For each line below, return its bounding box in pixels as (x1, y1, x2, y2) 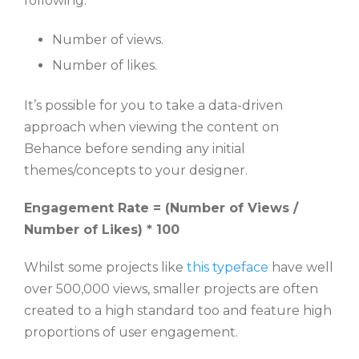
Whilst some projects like (24, 260, 187, 276)
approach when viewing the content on (24, 119, 279, 135)
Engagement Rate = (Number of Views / (24, 200, 298, 216)
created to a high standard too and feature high (24, 303, 332, 319)
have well (268, 260, 333, 276)
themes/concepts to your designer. (24, 163, 248, 179)
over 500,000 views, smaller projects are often (24, 281, 318, 297)
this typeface (187, 260, 268, 276)
